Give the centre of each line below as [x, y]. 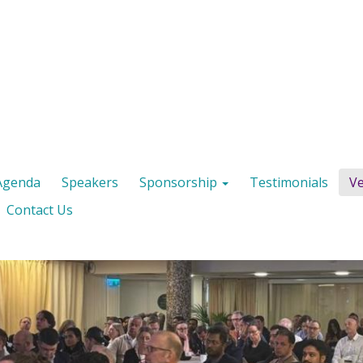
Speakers [90, 182]
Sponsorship [180, 182]
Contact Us [40, 210]
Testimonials [289, 182]
